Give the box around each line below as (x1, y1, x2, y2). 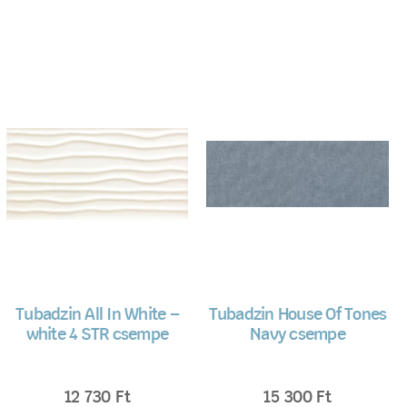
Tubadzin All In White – (15, 307, 179, 324)
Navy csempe (250, 327, 345, 344)
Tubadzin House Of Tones (208, 307, 387, 324)
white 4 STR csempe (25, 327, 169, 344)
